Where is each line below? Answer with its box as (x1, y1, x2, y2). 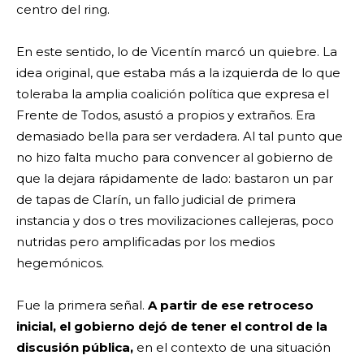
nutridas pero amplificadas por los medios (16, 233, 275, 249)
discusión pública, (16, 339, 133, 355)
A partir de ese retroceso (148, 297, 314, 313)
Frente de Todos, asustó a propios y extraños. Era (16, 106, 315, 123)
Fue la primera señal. (16, 297, 148, 313)
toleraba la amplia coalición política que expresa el (16, 85, 329, 102)
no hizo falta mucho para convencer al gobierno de (16, 149, 333, 165)
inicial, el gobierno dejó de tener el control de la (16, 318, 327, 334)
